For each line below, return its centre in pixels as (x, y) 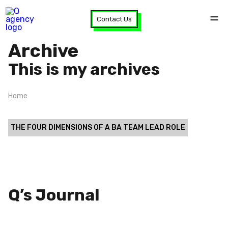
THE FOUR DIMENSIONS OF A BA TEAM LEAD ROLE (98, 127)
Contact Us (114, 19)
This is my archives (84, 69)
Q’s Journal (54, 195)
